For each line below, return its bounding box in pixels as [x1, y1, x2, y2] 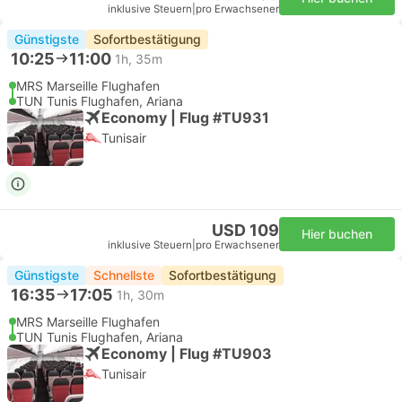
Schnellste [93, 267, 154, 283]
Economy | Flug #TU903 [101, 344, 272, 363]
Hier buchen [301, 226, 372, 241]
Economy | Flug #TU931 [101, 108, 269, 127]
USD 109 [212, 221, 279, 240]
